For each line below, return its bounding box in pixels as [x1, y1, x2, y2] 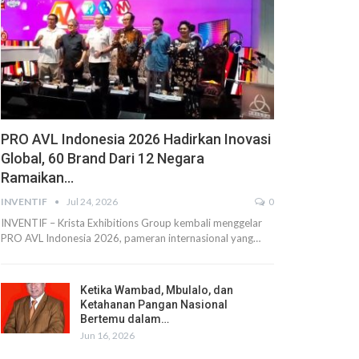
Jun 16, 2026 [79, 329, 135, 341]
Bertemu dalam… [79, 312, 169, 325]
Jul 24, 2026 [66, 195, 118, 208]
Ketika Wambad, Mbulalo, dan [79, 283, 233, 296]
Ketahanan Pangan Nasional [79, 297, 228, 311]
